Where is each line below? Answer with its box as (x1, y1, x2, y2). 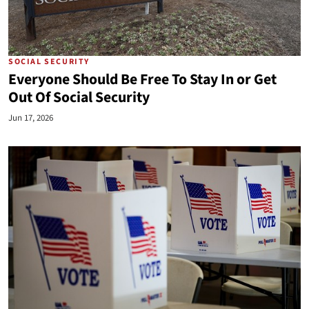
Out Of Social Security (8, 87, 150, 108)
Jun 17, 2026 (8, 112, 53, 124)
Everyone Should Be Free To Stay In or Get (8, 69, 277, 90)
